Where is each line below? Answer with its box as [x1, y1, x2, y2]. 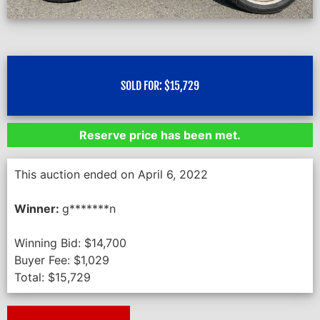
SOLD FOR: [121, 79, 164, 93]
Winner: [14, 201, 62, 216]
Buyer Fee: [14, 253, 74, 267]
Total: [14, 270, 48, 284]
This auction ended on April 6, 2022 [14, 167, 208, 181]
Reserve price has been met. [79, 128, 241, 142]
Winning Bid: [14, 236, 84, 250]
